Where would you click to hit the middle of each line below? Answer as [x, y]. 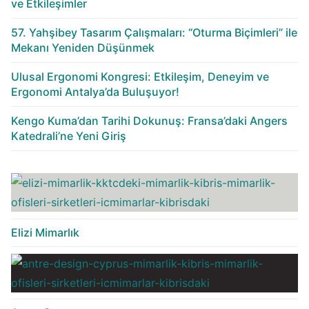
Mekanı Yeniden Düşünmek [83, 48]
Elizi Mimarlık [45, 232]
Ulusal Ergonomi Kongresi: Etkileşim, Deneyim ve [140, 77]
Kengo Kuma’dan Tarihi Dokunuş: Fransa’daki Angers [149, 121]
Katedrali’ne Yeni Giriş [69, 136]
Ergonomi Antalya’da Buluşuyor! [95, 92]
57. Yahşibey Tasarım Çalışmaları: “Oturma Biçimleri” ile [154, 33]
